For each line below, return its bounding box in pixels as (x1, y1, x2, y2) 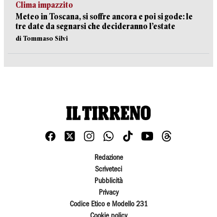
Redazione (94, 155, 123, 162)
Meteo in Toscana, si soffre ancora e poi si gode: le (15, 12, 193, 21)
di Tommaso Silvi (15, 34, 68, 42)
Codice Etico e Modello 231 (69, 201, 148, 208)
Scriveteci (95, 166, 122, 173)
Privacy (98, 189, 119, 197)
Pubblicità (94, 178, 123, 185)
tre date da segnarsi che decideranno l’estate (15, 22, 175, 31)
